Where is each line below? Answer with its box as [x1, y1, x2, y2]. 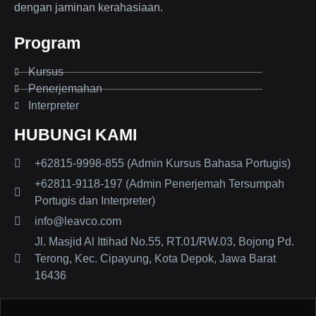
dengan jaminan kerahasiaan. [14, 1, 163, 14]
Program [14, 34, 80, 53]
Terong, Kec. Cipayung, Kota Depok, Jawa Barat [35, 253, 276, 265]
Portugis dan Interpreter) [35, 195, 155, 207]
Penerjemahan [28, 83, 102, 95]
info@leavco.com [35, 215, 121, 228]
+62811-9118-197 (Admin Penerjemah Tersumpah [35, 178, 284, 190]
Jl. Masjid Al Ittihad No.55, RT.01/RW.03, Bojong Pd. [35, 236, 294, 248]
